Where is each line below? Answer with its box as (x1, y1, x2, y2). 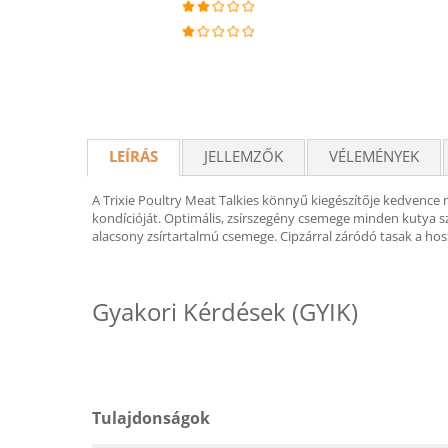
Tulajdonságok (92, 407, 210, 429)
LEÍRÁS (109, 146, 158, 166)
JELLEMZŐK (204, 146, 283, 166)
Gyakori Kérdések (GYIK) (92, 295, 358, 328)
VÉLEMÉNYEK (329, 146, 419, 166)
